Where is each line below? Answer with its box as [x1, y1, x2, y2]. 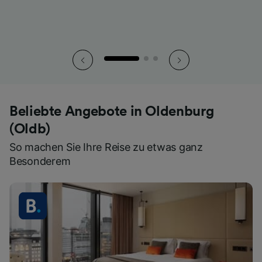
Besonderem [9, 155, 71, 168]
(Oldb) [9, 122, 50, 137]
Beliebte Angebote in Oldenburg [9, 105, 214, 119]
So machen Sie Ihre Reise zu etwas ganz [9, 141, 203, 154]
